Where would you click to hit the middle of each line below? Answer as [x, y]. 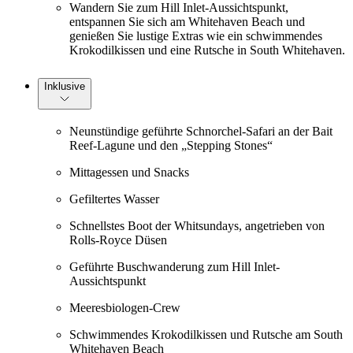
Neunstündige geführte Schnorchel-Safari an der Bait [201, 132]
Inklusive [65, 86]
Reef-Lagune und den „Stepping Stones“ [171, 146]
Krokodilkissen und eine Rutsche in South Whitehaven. [207, 50]
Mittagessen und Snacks [129, 173]
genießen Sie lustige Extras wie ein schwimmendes [196, 35]
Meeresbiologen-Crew [125, 308]
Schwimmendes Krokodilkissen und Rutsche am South [206, 335]
